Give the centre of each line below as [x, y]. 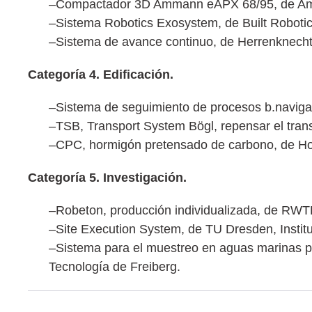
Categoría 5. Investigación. [107, 178]
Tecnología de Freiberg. [115, 267]
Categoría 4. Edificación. [101, 75]
